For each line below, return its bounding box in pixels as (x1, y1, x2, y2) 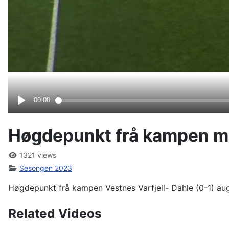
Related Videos (8, 205, 102, 221)
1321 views (17, 150, 56, 159)
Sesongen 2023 (19, 163, 72, 172)
